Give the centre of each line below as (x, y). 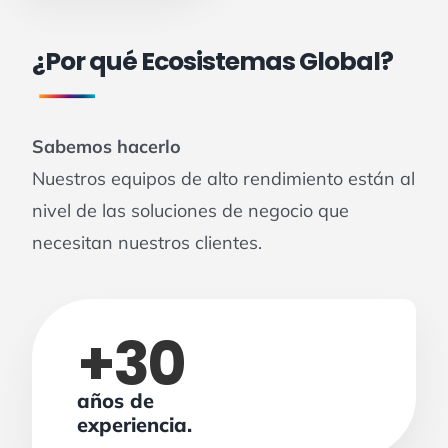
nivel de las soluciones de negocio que (191, 211)
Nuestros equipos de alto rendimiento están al (224, 179)
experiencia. (135, 425)
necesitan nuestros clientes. (147, 243)
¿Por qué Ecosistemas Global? (213, 61)
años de (116, 401)
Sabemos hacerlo (107, 147)
